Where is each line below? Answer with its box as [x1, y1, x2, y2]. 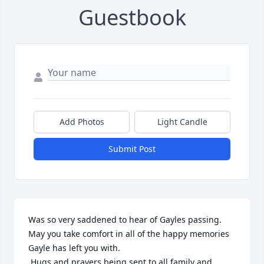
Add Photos [59, 116, 104, 127]
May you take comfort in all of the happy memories [28, 228, 229, 239]
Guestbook [78, 3, 186, 32]
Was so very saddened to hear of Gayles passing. [28, 214, 222, 225]
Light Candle [157, 116, 207, 127]
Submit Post [108, 143, 156, 154]
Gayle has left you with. [28, 242, 120, 253]
